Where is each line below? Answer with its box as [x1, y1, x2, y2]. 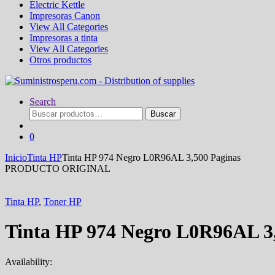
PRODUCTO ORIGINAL [5, 163, 110, 174]
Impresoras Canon [29, 10, 100, 21]
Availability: [5, 256, 52, 267]
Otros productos [29, 55, 91, 65]
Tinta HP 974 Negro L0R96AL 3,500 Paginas [62, 152, 241, 163]
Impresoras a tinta [29, 33, 98, 43]
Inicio [5, 152, 27, 163]
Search [29, 96, 56, 107]
